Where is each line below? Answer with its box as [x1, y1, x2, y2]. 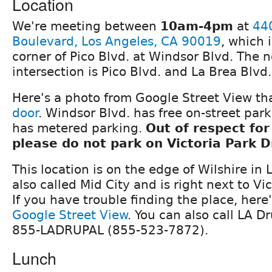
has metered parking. [12, 120, 146, 135]
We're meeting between [12, 18, 160, 33]
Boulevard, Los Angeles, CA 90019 [12, 33, 221, 49]
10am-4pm [160, 18, 233, 33]
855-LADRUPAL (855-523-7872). [12, 222, 208, 237]
